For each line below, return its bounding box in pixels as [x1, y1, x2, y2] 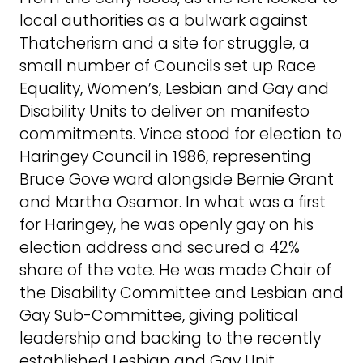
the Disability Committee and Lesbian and [19, 281, 344, 304]
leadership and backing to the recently [19, 327, 321, 349]
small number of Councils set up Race [19, 54, 316, 77]
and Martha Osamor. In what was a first [19, 190, 326, 213]
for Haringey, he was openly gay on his [19, 213, 314, 236]
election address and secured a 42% [19, 236, 300, 258]
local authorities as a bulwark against [19, 9, 308, 32]
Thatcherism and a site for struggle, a [19, 32, 310, 54]
